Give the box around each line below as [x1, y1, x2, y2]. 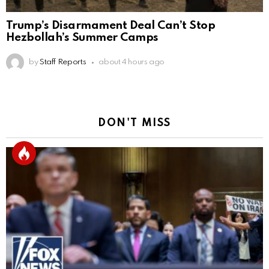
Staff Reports [39, 58, 86, 67]
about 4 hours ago [98, 58, 165, 67]
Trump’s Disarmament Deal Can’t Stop [6, 20, 216, 32]
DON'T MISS [98, 118, 171, 129]
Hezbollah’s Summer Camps [6, 32, 159, 44]
